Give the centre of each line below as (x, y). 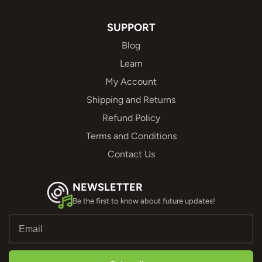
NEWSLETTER (108, 187)
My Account (131, 82)
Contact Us (131, 154)
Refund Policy (131, 118)
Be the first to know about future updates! (144, 201)
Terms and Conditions (131, 136)
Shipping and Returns (131, 100)
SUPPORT (131, 27)
